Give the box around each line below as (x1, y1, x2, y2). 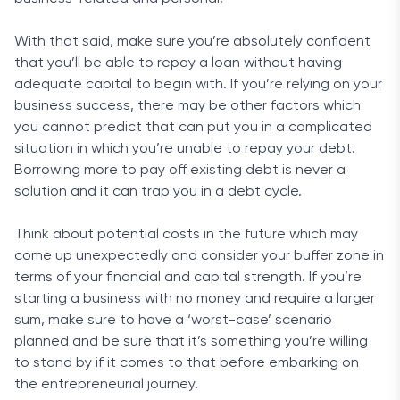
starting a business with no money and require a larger (14, 292, 375, 306)
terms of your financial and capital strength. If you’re (14, 271, 362, 285)
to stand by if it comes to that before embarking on (14, 356, 359, 371)
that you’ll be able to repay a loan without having (14, 56, 342, 71)
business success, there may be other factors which (14, 99, 361, 113)
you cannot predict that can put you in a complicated (14, 121, 372, 135)
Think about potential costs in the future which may (14, 228, 358, 242)
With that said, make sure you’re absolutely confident (14, 35, 371, 49)
